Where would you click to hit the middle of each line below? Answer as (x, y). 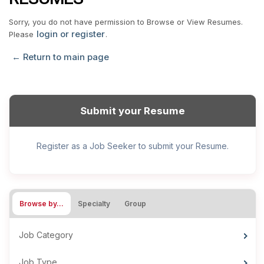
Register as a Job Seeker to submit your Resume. (133, 146)
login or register (71, 34)
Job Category (46, 235)
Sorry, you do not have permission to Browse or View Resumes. (126, 22)
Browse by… (42, 204)
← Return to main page (59, 57)
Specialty (94, 204)
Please (22, 34)
